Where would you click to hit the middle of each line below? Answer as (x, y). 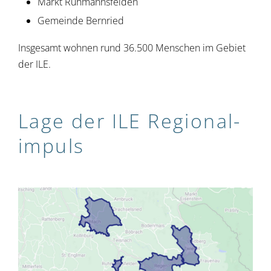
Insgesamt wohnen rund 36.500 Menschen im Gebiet (132, 47)
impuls (51, 145)
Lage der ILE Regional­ (129, 120)
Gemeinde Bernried (81, 20)
